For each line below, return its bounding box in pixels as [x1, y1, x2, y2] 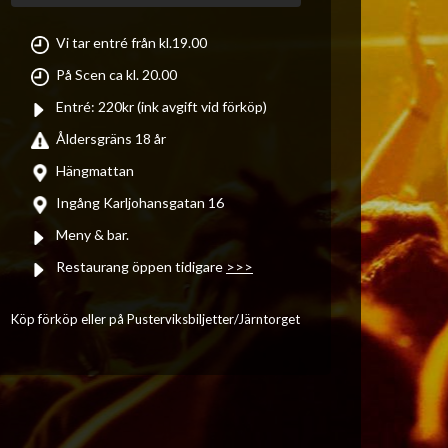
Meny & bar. [56, 226, 129, 243]
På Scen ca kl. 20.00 [56, 66, 177, 83]
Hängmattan [56, 162, 134, 179]
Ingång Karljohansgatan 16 [56, 194, 224, 211]
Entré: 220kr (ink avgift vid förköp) [56, 98, 267, 115]
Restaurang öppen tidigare [56, 258, 226, 275]
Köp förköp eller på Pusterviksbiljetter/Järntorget [11, 311, 300, 327]
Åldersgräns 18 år [56, 130, 166, 147]
